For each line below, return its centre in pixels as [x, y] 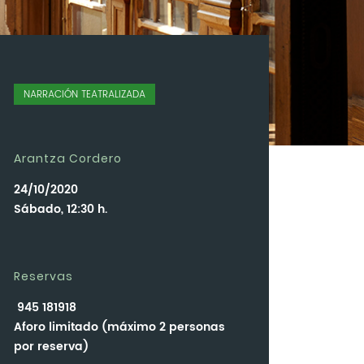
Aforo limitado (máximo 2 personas [119, 327]
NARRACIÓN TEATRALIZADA [84, 95]
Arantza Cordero [68, 159]
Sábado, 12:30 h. [61, 210]
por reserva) [51, 347]
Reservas [43, 277]
